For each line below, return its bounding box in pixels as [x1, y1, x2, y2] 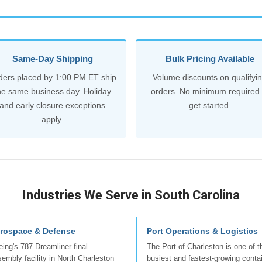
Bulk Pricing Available [165, 53, 254, 64]
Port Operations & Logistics [147, 226, 258, 236]
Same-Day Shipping [12, 53, 93, 64]
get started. [188, 100, 231, 110]
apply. [42, 114, 63, 124]
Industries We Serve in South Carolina [22, 187, 240, 202]
